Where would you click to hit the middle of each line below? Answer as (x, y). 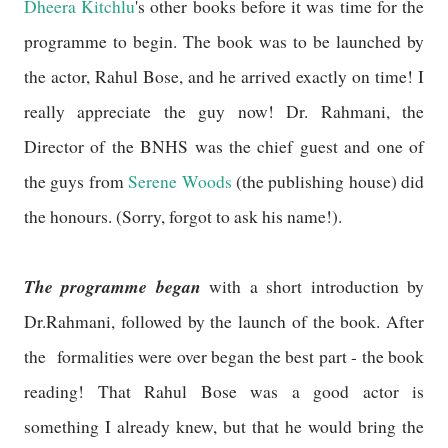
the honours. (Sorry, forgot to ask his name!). (183, 216)
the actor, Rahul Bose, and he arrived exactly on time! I (224, 76)
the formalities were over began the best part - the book (224, 356)
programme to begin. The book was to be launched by (224, 41)
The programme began (117, 286)
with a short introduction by (317, 286)
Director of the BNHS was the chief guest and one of (224, 146)
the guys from (76, 181)
